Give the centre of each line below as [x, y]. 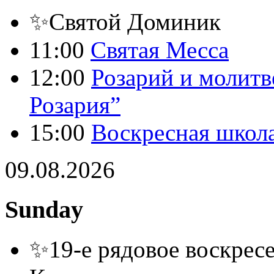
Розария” [75, 105]
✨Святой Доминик [125, 22]
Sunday [44, 210]
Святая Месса [160, 50]
